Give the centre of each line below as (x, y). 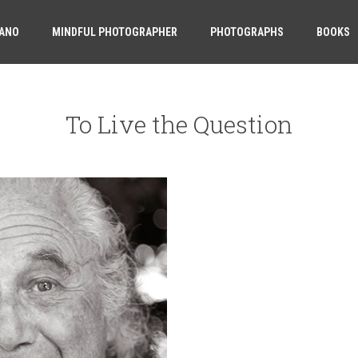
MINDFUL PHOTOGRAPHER (115, 32)
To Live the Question (179, 124)
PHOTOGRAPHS (247, 32)
